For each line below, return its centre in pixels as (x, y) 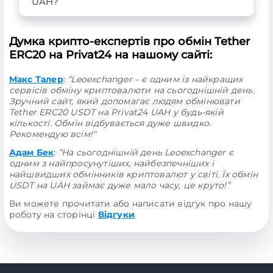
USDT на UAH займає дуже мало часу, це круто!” (119, 185)
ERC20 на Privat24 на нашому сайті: (110, 55)
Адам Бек (31, 152)
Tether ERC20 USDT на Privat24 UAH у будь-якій (116, 112)
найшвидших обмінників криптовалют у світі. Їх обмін (133, 174)
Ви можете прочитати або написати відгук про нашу (130, 204)
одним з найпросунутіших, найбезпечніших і (111, 163)
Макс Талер (36, 79)
